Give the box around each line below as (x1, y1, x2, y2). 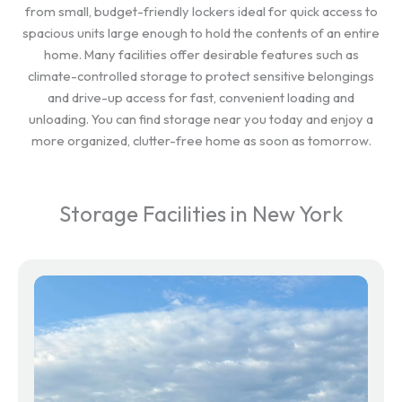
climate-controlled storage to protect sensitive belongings (28, 67, 374, 84)
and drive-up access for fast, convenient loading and (48, 89, 354, 106)
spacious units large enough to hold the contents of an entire (22, 24, 380, 41)
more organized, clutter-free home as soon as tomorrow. (31, 132, 371, 149)
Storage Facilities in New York (59, 200, 343, 227)
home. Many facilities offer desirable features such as (43, 46, 359, 63)
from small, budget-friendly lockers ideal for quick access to (24, 3, 378, 20)
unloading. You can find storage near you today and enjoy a (29, 110, 373, 127)
